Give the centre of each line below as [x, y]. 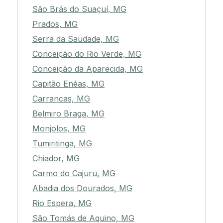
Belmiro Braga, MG [68, 114]
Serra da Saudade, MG [76, 39]
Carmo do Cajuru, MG [74, 173]
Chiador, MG [56, 159]
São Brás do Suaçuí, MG [79, 9]
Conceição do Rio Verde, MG [87, 54]
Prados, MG [55, 24]
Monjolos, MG [59, 129]
